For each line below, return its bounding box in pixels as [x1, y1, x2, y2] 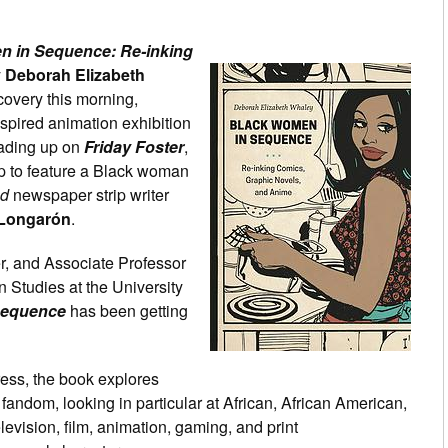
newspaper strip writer [9, 182, 169, 206]
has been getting [66, 298, 188, 322]
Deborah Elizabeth [5, 62, 145, 86]
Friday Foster [84, 134, 184, 158]
